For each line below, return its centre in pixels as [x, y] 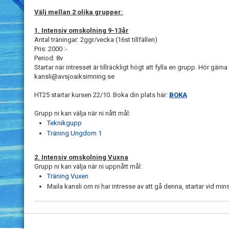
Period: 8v [49, 58]
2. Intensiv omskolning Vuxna [81, 157]
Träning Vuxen [68, 176]
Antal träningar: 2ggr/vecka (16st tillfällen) [96, 39]
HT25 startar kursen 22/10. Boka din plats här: [102, 95]
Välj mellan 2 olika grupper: [79, 12]
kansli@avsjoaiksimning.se [74, 76]
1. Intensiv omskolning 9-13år [82, 30]
